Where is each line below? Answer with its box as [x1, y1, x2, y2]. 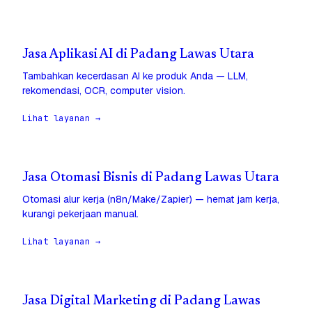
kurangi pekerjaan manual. [22, 208, 139, 221]
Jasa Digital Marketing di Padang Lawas [22, 295, 260, 309]
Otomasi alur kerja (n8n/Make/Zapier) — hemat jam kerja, [22, 193, 279, 206]
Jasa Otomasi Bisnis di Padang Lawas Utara [22, 171, 279, 185]
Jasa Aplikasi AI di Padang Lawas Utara [22, 48, 254, 62]
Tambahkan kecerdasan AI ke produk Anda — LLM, [22, 70, 248, 83]
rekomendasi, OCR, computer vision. [22, 84, 185, 97]
